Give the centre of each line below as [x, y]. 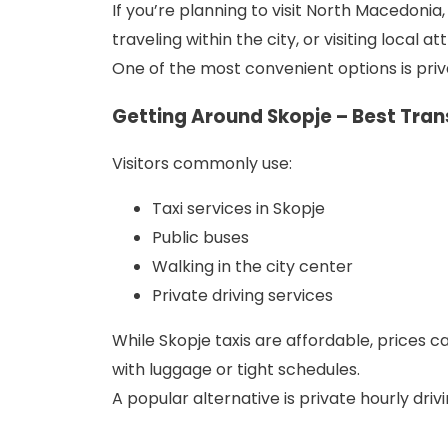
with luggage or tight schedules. [236, 370]
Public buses [200, 238]
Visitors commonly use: [202, 164]
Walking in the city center [252, 267]
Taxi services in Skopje [238, 209]
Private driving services [242, 296]
